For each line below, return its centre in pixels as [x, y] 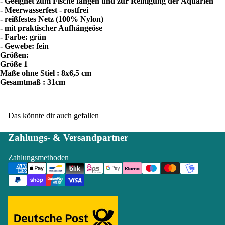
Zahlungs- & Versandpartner [68, 137]
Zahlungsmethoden [38, 157]
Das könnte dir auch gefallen [53, 115]
